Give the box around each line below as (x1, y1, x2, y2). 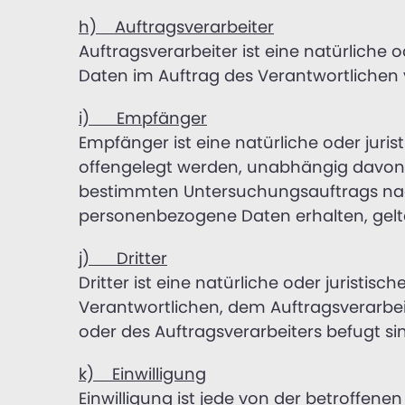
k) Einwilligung (79, 362, 206, 385)
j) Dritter (79, 246, 167, 269)
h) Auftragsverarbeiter (79, 14, 274, 38)
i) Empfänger (79, 106, 207, 129)
